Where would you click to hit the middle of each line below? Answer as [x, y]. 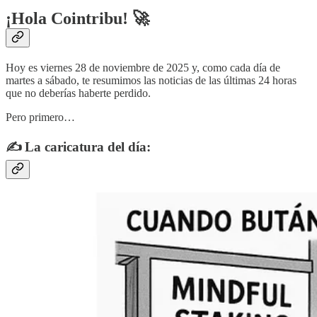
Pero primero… [40, 117]
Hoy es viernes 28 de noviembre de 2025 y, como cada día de [143, 68]
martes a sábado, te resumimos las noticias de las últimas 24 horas [151, 81]
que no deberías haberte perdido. [78, 93]
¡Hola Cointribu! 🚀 [77, 19]
